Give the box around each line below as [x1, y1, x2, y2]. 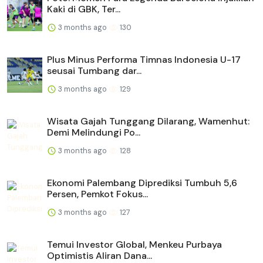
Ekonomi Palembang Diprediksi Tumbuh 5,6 [47, 176, 237, 189]
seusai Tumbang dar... [47, 64, 141, 77]
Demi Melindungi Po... [47, 126, 140, 139]
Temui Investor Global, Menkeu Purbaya [47, 238, 222, 251]
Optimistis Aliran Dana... [47, 249, 152, 262]
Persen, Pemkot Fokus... [47, 187, 148, 200]
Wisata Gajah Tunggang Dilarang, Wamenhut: [47, 114, 249, 127]
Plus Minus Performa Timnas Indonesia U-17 [47, 53, 241, 66]
